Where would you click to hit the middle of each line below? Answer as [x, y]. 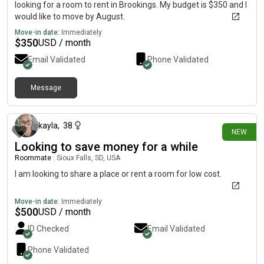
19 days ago [232, 98]
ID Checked [48, 229]
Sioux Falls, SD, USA [88, 158]
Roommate [33, 158]
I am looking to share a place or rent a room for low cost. [118, 174]
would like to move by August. [70, 16]
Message [46, 88]
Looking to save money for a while [106, 147]
